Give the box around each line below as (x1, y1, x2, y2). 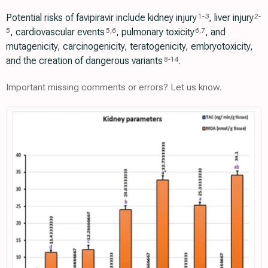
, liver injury (208, 12, 254, 23)
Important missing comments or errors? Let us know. (6, 81, 221, 93)
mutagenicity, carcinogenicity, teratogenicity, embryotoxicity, (6, 41, 253, 52)
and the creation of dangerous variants (6, 55, 163, 66)
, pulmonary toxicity (115, 26, 194, 38)
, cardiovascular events (10, 26, 105, 38)
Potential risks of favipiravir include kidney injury (6, 12, 197, 23)
